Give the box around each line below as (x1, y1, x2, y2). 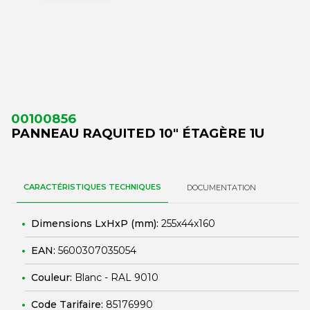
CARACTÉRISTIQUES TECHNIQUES (24, 182, 161, 192)
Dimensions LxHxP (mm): (31, 217, 161, 230)
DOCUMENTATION (187, 183, 256, 192)
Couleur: (31, 271, 75, 284)
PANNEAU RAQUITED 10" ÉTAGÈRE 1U (11, 125, 264, 141)
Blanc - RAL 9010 (75, 271, 158, 284)
